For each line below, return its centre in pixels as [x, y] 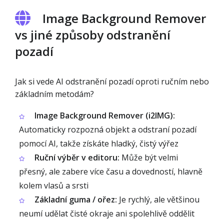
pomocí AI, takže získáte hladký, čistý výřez [99, 143]
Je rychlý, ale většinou [158, 199]
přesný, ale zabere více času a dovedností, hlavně [111, 171]
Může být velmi [149, 157]
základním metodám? [54, 94]
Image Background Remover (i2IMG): [105, 115]
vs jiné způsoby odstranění [93, 35]
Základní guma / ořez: [76, 199]
